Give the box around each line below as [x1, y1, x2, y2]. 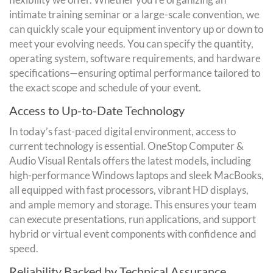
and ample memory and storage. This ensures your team [9, 197, 257, 211]
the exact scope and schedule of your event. [9, 80, 201, 94]
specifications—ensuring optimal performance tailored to [9, 66, 260, 79]
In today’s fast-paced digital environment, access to [9, 124, 236, 138]
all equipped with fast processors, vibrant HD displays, [9, 183, 249, 196]
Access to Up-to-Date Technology [9, 102, 185, 118]
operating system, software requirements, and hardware [9, 51, 261, 65]
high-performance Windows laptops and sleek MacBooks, [9, 168, 264, 182]
